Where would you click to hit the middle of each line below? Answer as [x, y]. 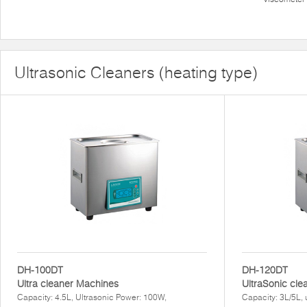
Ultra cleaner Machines [68, 284]
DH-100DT [40, 270]
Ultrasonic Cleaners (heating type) [136, 72]
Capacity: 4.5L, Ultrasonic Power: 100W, [92, 297]
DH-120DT [265, 270]
